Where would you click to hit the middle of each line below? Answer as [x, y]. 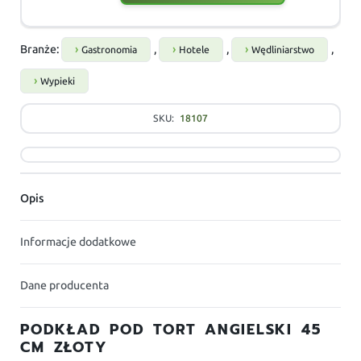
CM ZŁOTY [64, 348]
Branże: [41, 50]
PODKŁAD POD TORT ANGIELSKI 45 [171, 330]
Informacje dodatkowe [79, 243]
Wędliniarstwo [283, 50]
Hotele [195, 50]
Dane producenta [65, 286]
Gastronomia [110, 50]
